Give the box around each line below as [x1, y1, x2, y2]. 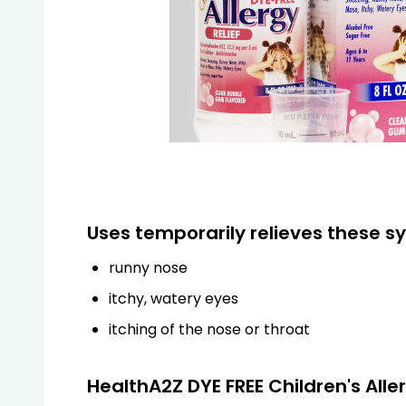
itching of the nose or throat [109, 318, 310, 340]
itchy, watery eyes [109, 287, 238, 309]
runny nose [109, 256, 188, 278]
